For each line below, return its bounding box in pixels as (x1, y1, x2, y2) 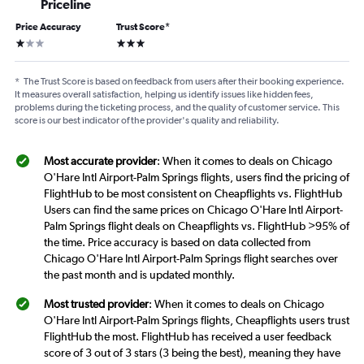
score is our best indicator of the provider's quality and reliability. (15, 115, 279, 127)
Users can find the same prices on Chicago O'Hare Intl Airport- (44, 203, 343, 217)
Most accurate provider (44, 154, 157, 168)
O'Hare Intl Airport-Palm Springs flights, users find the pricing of (44, 171, 349, 184)
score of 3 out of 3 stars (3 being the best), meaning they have (44, 346, 340, 360)
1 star (15, 35, 40, 49)
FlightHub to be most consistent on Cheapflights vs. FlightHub (44, 187, 342, 201)
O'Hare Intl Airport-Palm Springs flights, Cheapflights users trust (44, 314, 349, 327)
